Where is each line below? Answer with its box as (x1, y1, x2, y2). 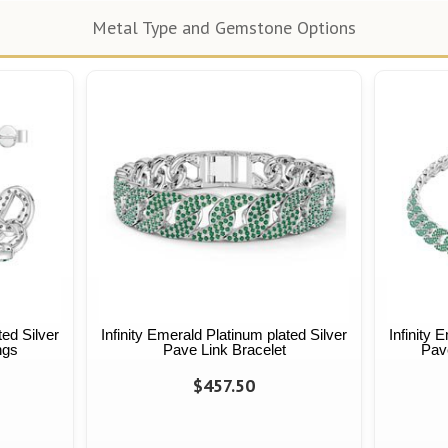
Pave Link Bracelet (162, 341, 286, 359)
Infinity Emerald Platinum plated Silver (101, 326, 347, 344)
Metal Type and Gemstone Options (92, 16, 356, 40)
